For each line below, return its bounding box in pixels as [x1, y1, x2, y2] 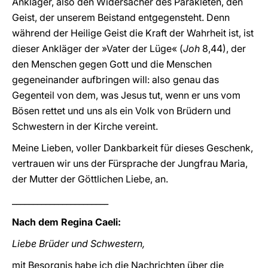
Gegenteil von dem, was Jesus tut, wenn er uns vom [12, 89, 240, 101]
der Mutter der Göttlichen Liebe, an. [12, 173, 168, 185]
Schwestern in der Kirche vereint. [12, 120, 158, 132]
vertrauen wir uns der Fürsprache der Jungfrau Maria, [12, 157, 248, 169]
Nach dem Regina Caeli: [12, 216, 121, 228]
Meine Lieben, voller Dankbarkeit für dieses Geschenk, [12, 142, 253, 154]
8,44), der [200, 42, 246, 54]
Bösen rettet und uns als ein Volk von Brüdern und [12, 105, 231, 117]
